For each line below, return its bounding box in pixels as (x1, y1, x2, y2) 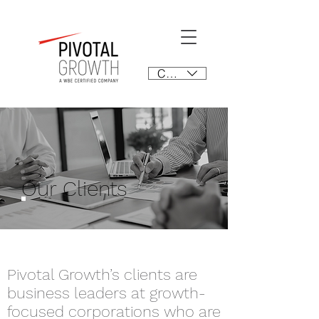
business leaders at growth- (7, 284, 206, 302)
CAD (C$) (157, 66, 207, 80)
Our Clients (21, 176, 127, 201)
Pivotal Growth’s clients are (7, 266, 197, 283)
